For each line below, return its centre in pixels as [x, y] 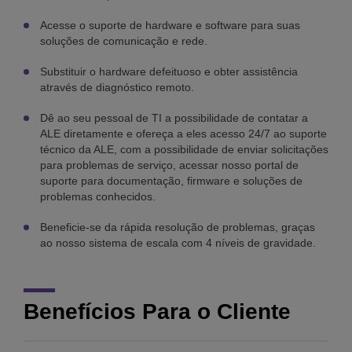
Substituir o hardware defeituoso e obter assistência [169, 72]
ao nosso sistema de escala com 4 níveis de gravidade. [178, 243]
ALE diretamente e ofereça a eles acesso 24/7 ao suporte [183, 134]
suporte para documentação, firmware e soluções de [171, 181]
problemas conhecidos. [99, 197]
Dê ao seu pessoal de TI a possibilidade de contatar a [174, 118]
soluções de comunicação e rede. [124, 41]
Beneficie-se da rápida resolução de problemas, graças [178, 227]
